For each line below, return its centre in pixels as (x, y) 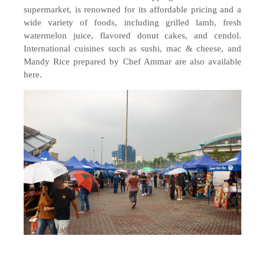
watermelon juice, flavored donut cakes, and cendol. (132, 35)
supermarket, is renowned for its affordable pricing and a (132, 9)
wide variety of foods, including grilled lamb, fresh (132, 22)
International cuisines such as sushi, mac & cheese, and (132, 48)
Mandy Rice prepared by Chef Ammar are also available (132, 61)
